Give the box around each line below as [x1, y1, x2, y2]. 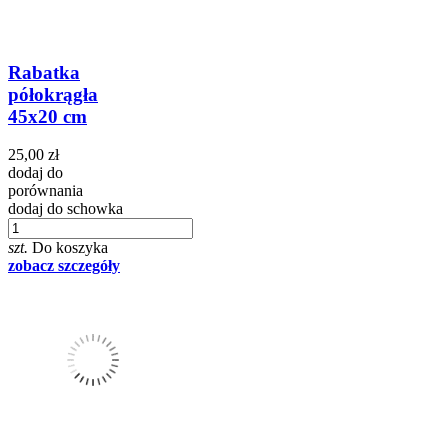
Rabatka [8, 61, 80, 83]
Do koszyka [32, 239, 108, 257]
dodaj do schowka [8, 200, 123, 218]
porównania [8, 182, 83, 200]
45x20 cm [8, 105, 87, 127]
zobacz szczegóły [8, 257, 120, 275]
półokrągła [8, 83, 98, 105]
